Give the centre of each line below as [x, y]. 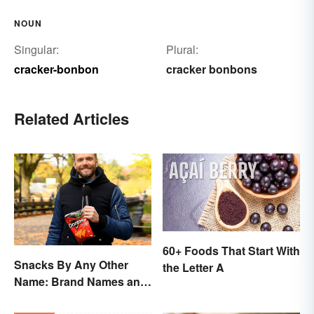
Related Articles [71, 119]
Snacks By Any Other [71, 264]
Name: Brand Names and [81, 281]
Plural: [182, 50]
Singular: [36, 50]
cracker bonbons [211, 69]
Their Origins [48, 298]
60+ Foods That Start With [231, 250]
